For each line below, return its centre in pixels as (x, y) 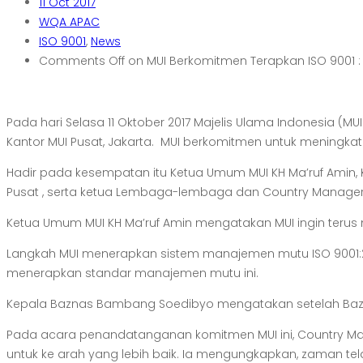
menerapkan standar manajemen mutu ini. (132, 273)
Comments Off (82, 61)
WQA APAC (69, 22)
